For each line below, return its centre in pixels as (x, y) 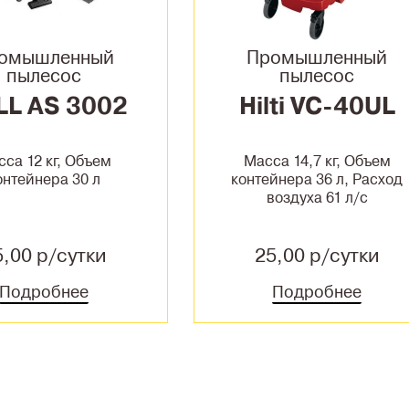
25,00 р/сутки (317, 256)
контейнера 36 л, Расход (317, 180)
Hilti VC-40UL (317, 106)
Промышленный (317, 58)
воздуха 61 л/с (317, 198)
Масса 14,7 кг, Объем (317, 162)
